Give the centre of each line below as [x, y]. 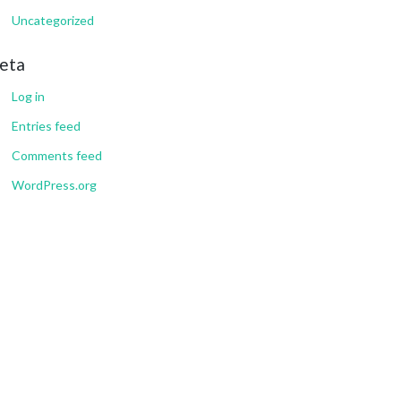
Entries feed [46, 125]
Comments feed [57, 155]
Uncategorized [53, 20]
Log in [28, 96]
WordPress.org [54, 184]
